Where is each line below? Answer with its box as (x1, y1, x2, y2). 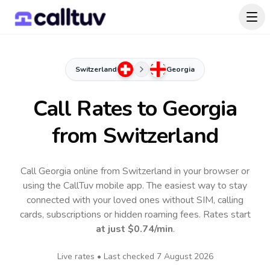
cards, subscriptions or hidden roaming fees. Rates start (19, 208, 251, 221)
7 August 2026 (156, 251, 213, 262)
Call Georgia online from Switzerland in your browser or (20, 165, 250, 178)
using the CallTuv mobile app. (23, 179, 146, 192)
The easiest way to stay (146, 179, 247, 192)
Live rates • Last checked (57, 251, 157, 262)
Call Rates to (33, 94, 163, 124)
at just (95, 222, 128, 236)
